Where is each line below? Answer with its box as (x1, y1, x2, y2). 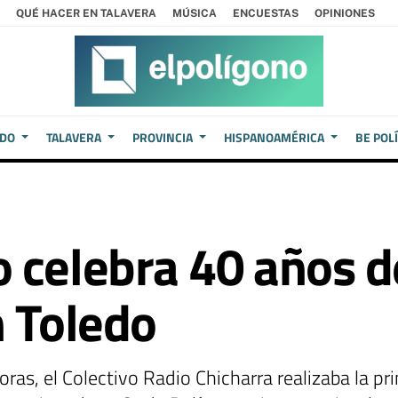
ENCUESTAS (233, 6, 298, 20)
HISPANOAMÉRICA (224, 128, 324, 147)
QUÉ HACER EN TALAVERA (16, 6, 156, 20)
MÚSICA (172, 6, 217, 20)
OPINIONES (314, 6, 375, 20)
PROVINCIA (132, 128, 194, 147)
